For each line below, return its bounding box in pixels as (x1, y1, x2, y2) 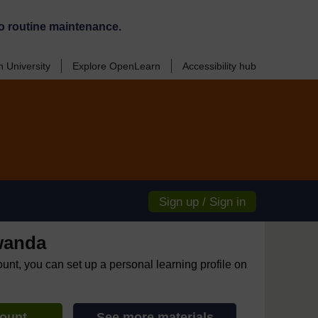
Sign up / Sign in (159, 195, 246, 209)
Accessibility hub (182, 60, 256, 72)
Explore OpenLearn (72, 60, 160, 72)
